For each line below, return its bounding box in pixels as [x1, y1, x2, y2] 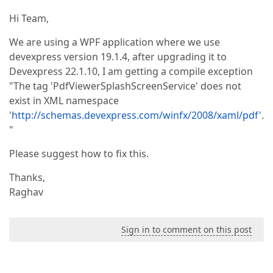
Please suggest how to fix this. [9, 147, 149, 160]
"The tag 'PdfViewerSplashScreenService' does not [9, 79, 241, 93]
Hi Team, [9, 12, 49, 25]
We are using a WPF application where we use [9, 35, 220, 49]
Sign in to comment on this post [121, 224, 252, 235]
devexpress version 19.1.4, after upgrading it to [9, 50, 227, 63]
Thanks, [9, 171, 45, 184]
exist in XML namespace [9, 94, 119, 107]
